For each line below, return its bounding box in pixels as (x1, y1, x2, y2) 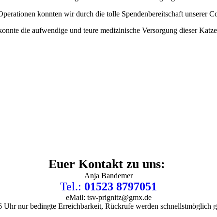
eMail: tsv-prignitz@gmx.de (65, 193, 152, 202)
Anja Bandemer (84, 171, 133, 180)
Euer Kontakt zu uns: (48, 157, 169, 171)
